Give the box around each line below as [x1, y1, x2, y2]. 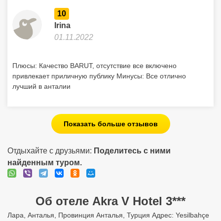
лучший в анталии [12, 82, 71, 90]
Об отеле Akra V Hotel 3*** [36, 194, 185, 208]
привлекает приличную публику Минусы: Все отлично [12, 72, 186, 80]
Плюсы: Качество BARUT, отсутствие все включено [12, 62, 177, 70]
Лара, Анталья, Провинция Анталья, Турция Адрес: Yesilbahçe [7, 211, 209, 219]
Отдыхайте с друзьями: [7, 147, 94, 155]
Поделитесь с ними [94, 147, 171, 155]
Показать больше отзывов [63, 120, 158, 128]
